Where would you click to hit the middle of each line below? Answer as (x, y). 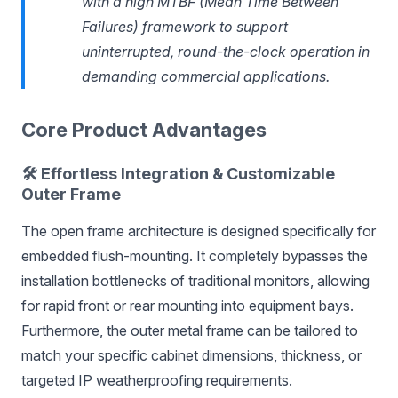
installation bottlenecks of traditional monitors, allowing (195, 281)
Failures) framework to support (185, 27)
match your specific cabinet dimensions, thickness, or (191, 355)
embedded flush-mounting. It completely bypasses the (195, 256)
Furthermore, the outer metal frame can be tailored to (190, 330)
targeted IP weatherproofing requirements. (157, 380)
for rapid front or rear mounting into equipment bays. (187, 306)
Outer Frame (71, 194)
